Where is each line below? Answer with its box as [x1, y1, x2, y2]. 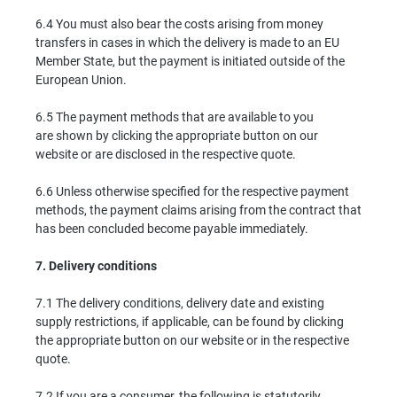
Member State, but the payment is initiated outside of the [35, 53, 345, 68]
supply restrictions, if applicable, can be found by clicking [35, 314, 344, 329]
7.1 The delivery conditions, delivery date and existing [35, 295, 324, 310]
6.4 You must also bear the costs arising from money [35, 16, 323, 31]
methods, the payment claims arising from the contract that [35, 202, 362, 217]
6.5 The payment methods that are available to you [35, 109, 314, 124]
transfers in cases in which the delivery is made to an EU [35, 35, 339, 50]
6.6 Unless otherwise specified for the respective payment [35, 183, 349, 198]
